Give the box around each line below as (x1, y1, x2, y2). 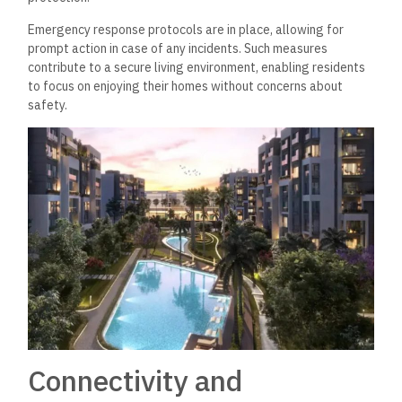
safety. (28, 96, 68, 113)
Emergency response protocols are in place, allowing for (28, 21, 345, 38)
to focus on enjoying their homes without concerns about (28, 77, 344, 94)
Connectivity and (28, 361, 243, 399)
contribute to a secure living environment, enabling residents (28, 58, 366, 75)
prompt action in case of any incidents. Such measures (28, 39, 328, 57)
